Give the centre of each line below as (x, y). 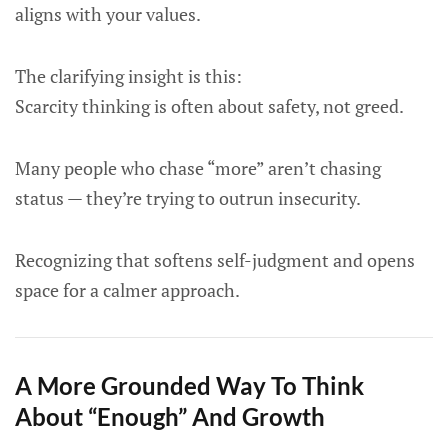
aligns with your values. (108, 14)
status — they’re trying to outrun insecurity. (188, 198)
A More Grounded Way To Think (189, 385)
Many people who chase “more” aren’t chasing (198, 168)
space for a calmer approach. (127, 290)
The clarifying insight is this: (128, 76)
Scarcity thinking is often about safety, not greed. (209, 106)
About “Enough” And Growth (170, 416)
